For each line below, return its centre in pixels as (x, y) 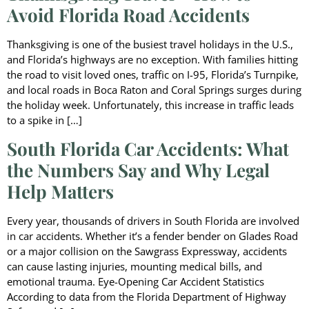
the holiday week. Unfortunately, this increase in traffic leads (150, 105)
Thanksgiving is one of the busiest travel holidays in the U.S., (150, 44)
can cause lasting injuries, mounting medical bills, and (134, 266)
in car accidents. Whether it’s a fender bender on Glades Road (152, 236)
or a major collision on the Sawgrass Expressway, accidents (147, 251)
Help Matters (60, 191)
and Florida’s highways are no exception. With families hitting (152, 60)
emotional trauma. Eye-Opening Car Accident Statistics (136, 281)
